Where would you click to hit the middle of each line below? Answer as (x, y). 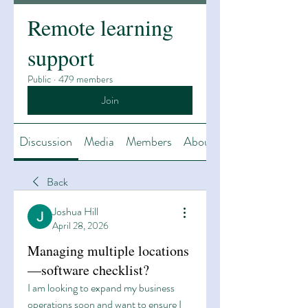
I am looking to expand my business (101, 288)
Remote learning (100, 27)
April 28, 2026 (80, 225)
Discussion (46, 142)
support (61, 57)
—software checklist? (88, 270)
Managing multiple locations (108, 251)
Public (39, 79)
